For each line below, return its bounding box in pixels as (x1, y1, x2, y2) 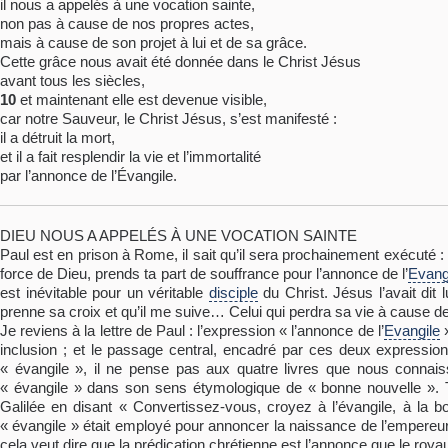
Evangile (383, 322, 440, 340)
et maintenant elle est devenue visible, (16, 91, 267, 109)
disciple (208, 284, 258, 302)
